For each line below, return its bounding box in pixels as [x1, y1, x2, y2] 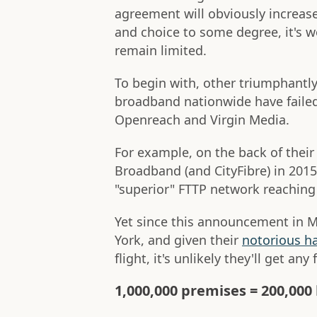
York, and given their [115, 231, 242, 249]
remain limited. [115, 42, 207, 59]
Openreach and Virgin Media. [115, 111, 289, 129]
